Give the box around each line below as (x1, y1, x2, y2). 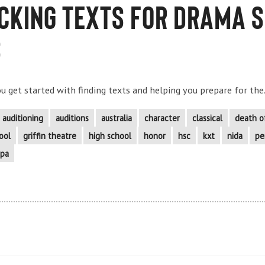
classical (192, 112, 222, 124)
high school (89, 130, 131, 141)
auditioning (2, 112, 43, 124)
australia (101, 112, 132, 124)
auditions (56, 112, 89, 124)
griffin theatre (23, 130, 76, 141)
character (144, 112, 180, 124)
